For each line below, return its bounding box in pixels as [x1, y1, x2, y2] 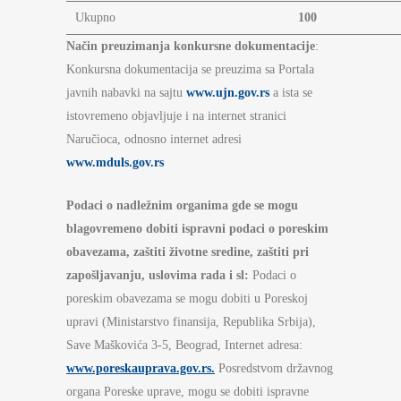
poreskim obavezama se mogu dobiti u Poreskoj [66, 292, 308, 305]
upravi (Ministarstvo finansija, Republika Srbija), [66, 315, 316, 328]
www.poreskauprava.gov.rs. [66, 362, 215, 375]
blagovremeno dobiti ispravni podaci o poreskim [66, 222, 328, 235]
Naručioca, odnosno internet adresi [66, 132, 242, 146]
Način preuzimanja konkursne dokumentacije [66, 39, 315, 53]
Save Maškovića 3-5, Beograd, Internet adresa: [66, 338, 303, 352]
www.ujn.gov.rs [186, 86, 269, 99]
